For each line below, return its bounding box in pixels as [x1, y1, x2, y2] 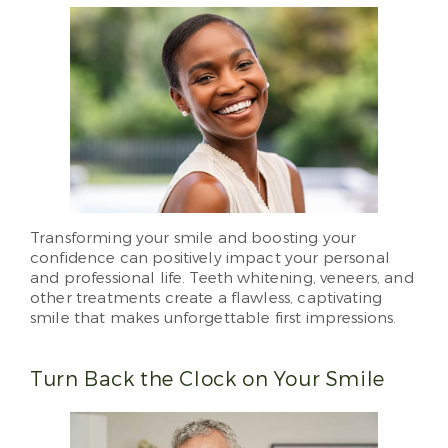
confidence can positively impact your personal [30, 248, 390, 269]
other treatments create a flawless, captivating [30, 288, 383, 309]
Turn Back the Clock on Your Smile [30, 366, 385, 394]
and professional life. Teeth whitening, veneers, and [30, 268, 414, 289]
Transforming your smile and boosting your [30, 228, 357, 249]
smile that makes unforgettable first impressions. [30, 308, 397, 329]
